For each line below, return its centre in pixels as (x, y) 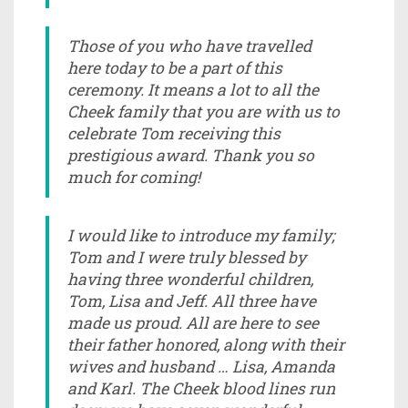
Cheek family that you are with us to (204, 111)
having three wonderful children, (190, 279)
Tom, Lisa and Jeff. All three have (192, 301)
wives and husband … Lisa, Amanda (201, 366)
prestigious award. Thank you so (191, 155)
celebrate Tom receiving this (174, 133)
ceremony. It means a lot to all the (193, 89)
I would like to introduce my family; (201, 235)
